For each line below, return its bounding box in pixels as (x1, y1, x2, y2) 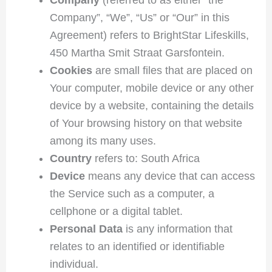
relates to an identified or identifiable (49, 240, 225, 253)
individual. (49, 257, 98, 270)
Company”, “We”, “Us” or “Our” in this (49, 11, 229, 24)
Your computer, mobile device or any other (49, 81, 254, 94)
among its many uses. (49, 134, 156, 147)
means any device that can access (84, 169, 255, 182)
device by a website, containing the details (49, 99, 254, 112)
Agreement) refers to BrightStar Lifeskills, (49, 29, 249, 41)
